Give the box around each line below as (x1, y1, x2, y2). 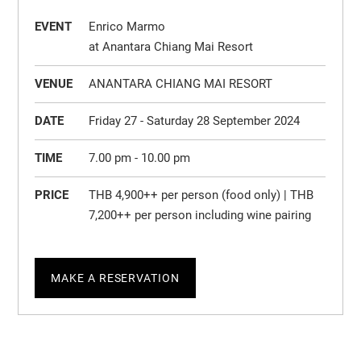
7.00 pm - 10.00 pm (89, 151, 191, 165)
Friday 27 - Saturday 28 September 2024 (89, 114, 301, 128)
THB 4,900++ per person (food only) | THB (89, 188, 314, 202)
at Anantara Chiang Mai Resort (89, 39, 254, 54)
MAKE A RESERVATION (51, 271, 180, 284)
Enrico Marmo (89, 19, 166, 34)
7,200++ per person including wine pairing (89, 208, 312, 222)
